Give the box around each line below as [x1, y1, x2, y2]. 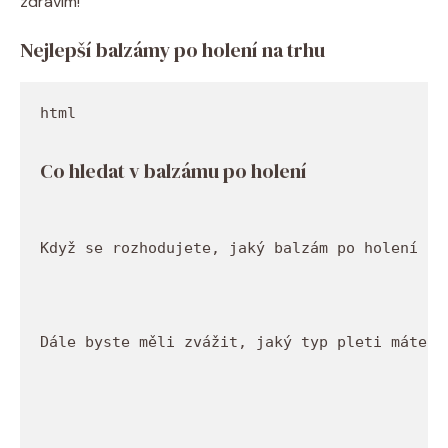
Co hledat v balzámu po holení [40, 156, 307, 185]
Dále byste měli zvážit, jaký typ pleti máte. [40, 333, 445, 352]
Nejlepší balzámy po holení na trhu [20, 35, 325, 64]
